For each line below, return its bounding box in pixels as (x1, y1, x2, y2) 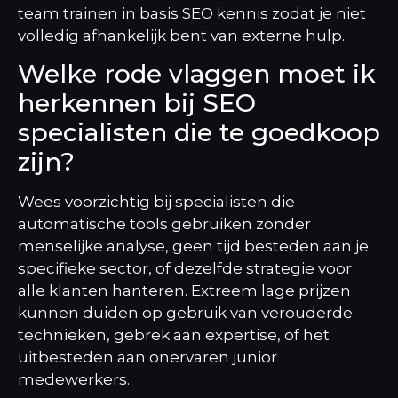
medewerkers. (18, 370, 130, 389)
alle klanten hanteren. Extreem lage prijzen (18, 282, 351, 300)
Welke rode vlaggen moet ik (18, 59, 376, 90)
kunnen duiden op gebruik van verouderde (18, 304, 353, 322)
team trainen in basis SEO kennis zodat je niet (18, 4, 366, 22)
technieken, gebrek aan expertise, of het (18, 326, 330, 345)
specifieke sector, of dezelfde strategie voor (18, 259, 352, 278)
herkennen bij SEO (18, 88, 256, 119)
